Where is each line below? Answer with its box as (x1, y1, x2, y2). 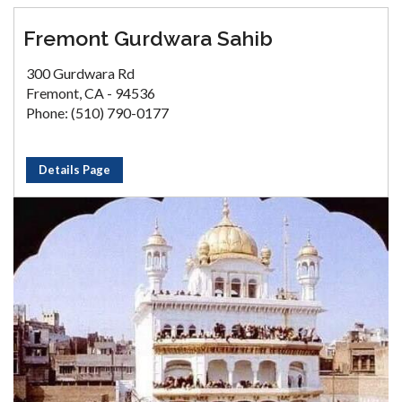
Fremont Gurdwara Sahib (23, 26, 273, 50)
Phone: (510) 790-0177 (26, 104, 169, 121)
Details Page (39, 162, 110, 177)
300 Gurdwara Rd (26, 65, 135, 82)
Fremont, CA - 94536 (26, 84, 155, 101)
